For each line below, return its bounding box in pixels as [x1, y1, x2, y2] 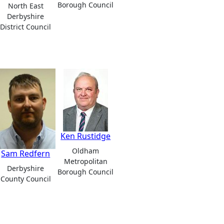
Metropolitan [63, 156, 107, 166]
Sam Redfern [1, 148, 50, 159]
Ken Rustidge [60, 130, 111, 141]
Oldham [72, 145, 99, 155]
